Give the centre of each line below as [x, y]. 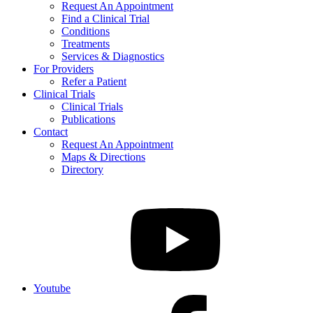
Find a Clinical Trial [105, 19]
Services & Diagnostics [113, 57]
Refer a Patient [94, 82]
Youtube [52, 289]
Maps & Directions [103, 157]
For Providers [64, 69]
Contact [51, 132]
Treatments [86, 44]
